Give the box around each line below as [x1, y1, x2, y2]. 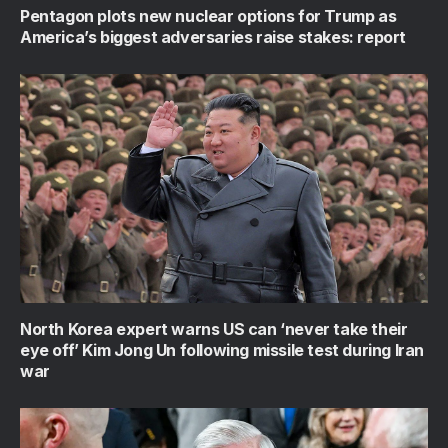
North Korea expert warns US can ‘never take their [20, 319, 408, 340]
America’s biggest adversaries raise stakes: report [20, 26, 407, 47]
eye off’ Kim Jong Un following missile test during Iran [20, 340, 425, 361]
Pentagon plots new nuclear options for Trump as [20, 5, 397, 26]
